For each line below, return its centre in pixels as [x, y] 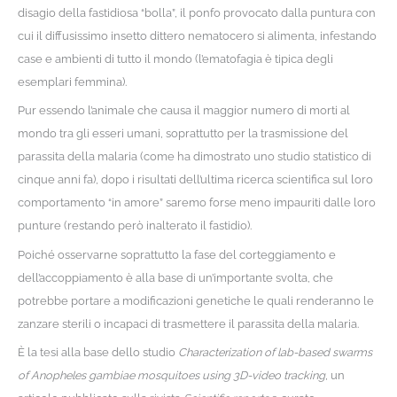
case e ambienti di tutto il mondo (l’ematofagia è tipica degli [175, 58]
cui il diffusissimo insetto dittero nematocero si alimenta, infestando [197, 35]
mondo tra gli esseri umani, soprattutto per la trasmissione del [183, 134]
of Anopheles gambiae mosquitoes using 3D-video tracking [171, 375]
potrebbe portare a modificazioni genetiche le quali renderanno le [195, 300]
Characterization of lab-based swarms [275, 352]
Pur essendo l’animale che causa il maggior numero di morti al [183, 111]
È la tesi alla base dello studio [97, 352]
